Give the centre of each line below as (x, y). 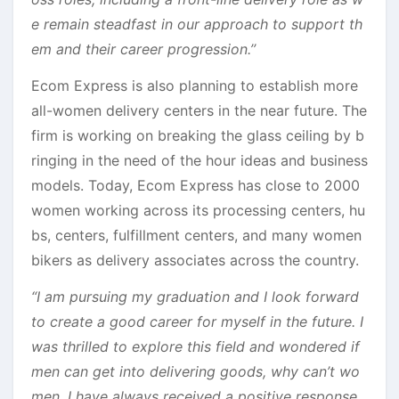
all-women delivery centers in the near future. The (199, 110)
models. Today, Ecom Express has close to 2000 (195, 185)
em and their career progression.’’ (143, 49)
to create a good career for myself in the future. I (197, 321)
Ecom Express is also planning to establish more (195, 85)
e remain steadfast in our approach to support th (197, 24)
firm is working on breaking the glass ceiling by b (198, 135)
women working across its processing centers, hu (198, 210)
